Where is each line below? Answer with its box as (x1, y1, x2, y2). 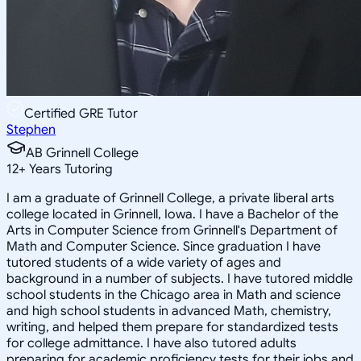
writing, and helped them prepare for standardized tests (6, 318, 338, 335)
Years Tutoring (26, 160, 113, 177)
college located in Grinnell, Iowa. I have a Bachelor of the (6, 205, 338, 222)
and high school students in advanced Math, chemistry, (6, 302, 331, 319)
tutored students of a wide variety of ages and (6, 254, 281, 271)
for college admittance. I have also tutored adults (6, 334, 297, 351)
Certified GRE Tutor (24, 105, 138, 122)
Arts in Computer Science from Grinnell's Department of (6, 222, 338, 239)
